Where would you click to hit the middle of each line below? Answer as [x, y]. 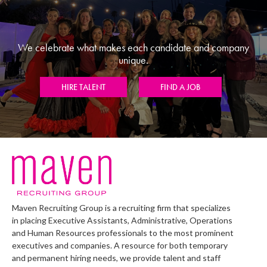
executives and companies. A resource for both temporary [120, 245]
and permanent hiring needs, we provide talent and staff [116, 257]
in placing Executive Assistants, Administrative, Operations [122, 220]
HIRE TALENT [83, 87]
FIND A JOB [180, 87]
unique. [133, 60]
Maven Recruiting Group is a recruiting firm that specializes [121, 207]
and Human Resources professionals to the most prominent [123, 232]
